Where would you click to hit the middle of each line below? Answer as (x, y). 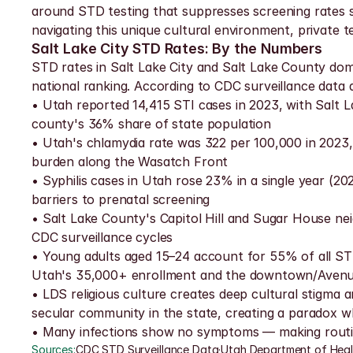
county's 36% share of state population (151, 124)
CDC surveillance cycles (102, 237)
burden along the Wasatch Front (130, 162)
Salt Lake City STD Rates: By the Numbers (177, 48)
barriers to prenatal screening (121, 199)
